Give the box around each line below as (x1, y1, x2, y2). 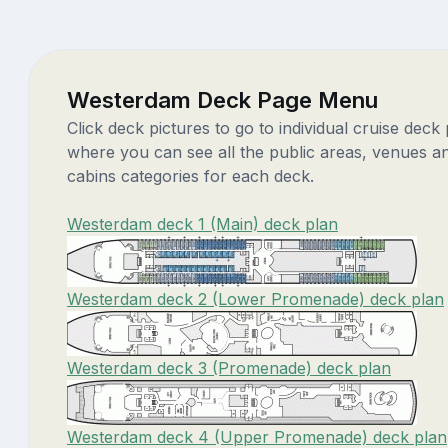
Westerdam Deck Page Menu (67, 86, 378, 114)
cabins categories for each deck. (67, 166, 314, 187)
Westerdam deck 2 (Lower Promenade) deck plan (67, 289, 444, 310)
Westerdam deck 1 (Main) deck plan (67, 214, 338, 235)
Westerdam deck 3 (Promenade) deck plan (67, 358, 391, 379)
